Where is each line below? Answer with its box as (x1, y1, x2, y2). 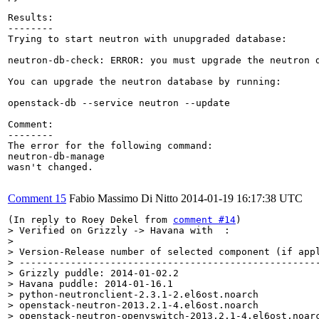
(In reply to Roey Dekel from (8, 214, 173, 225)
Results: (8, 11, 53, 23)
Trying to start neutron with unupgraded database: (8, 33, 287, 44)
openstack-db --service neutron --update (8, 97, 230, 108)
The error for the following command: (8, 140, 213, 151)
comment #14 (173, 214, 236, 225)
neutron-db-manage (8, 150, 110, 162)
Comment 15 (8, 192, 66, 204)
